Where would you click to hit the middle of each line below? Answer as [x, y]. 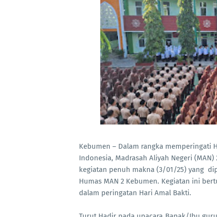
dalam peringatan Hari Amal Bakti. [135, 193]
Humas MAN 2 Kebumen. [120, 181]
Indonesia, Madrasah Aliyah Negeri [136, 158]
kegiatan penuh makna [118, 169]
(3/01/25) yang [181, 169]
